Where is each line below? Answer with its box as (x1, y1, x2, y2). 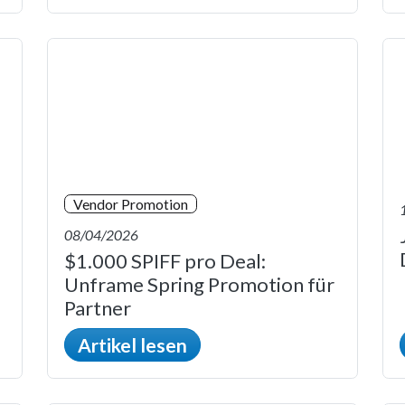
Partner (64, 296, 131, 321)
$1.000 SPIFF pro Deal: (64, 249, 266, 274)
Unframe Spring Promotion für (64, 272, 334, 297)
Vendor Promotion (73, 194, 188, 212)
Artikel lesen (78, 334, 187, 357)
